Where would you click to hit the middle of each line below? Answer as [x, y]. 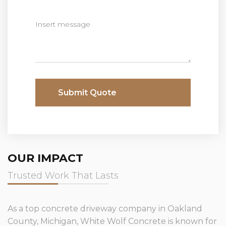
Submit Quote [87, 92]
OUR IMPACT [45, 158]
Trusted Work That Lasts [63, 175]
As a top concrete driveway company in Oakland [105, 208]
